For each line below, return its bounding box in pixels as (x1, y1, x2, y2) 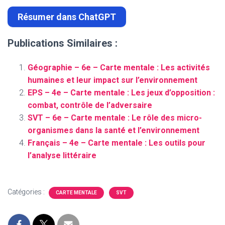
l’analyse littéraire (28, 151, 96, 161)
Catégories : (8, 188, 46, 196)
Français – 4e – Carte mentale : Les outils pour (28, 138, 205, 148)
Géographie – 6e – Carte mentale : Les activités (28, 63, 210, 73)
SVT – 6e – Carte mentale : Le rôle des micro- (28, 113, 202, 123)
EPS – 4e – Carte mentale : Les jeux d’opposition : (28, 88, 215, 98)
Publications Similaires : (8, 37, 118, 50)
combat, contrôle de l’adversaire (28, 100, 152, 110)
